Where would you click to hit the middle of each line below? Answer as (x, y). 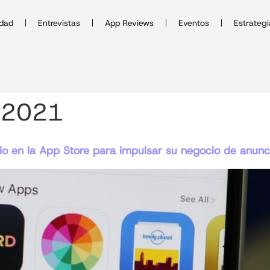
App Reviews (130, 23)
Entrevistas (59, 23)
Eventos (194, 23)
